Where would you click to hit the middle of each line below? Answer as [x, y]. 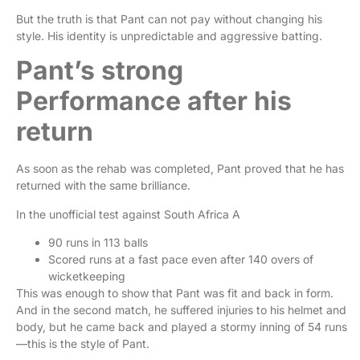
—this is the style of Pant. [84, 344]
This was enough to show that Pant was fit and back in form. [175, 293]
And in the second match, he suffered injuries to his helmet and [181, 310]
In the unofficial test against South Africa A [128, 214]
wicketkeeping [88, 276]
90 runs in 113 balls [100, 243]
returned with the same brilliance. [105, 186]
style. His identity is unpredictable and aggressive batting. [171, 35]
